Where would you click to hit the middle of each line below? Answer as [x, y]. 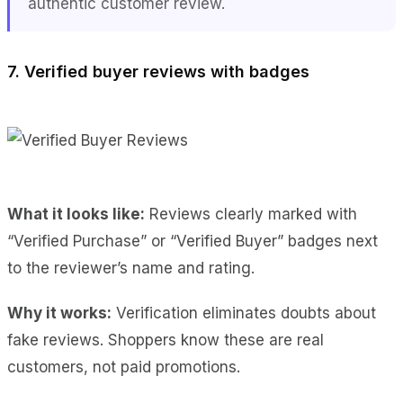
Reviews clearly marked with [251, 214]
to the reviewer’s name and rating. [131, 268]
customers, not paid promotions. [124, 367]
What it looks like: [76, 214]
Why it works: [59, 313]
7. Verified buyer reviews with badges [158, 71]
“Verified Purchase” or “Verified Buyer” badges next [193, 241]
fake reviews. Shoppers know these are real [166, 340]
